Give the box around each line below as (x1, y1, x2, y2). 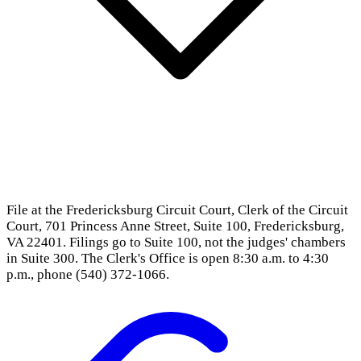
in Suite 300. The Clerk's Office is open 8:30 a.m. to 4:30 (6, 250, 329, 266)
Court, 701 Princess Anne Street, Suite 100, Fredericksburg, (6, 218, 344, 234)
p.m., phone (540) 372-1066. (6, 266, 169, 282)
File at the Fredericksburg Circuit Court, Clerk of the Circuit (6, 201, 348, 218)
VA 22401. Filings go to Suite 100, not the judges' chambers (6, 234, 346, 250)
